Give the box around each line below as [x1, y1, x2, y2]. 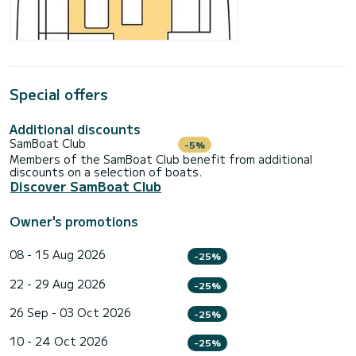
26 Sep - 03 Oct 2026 [10, 304, 131, 320]
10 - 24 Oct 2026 [10, 333, 108, 350]
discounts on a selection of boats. [10, 164, 202, 180]
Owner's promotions [10, 211, 138, 231]
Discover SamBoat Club [10, 176, 161, 196]
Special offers [10, 83, 108, 104]
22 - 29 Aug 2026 [10, 275, 106, 292]
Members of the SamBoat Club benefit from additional [10, 151, 312, 168]
